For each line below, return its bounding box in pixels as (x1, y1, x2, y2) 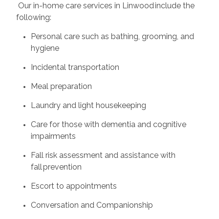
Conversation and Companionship (30, 200, 156, 210)
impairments (30, 131, 79, 141)
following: (16, 12, 54, 22)
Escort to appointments (30, 181, 120, 191)
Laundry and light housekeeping (30, 100, 149, 110)
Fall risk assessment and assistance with (30, 150, 175, 160)
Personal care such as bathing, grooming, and (30, 31, 194, 41)
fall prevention (30, 162, 85, 172)
